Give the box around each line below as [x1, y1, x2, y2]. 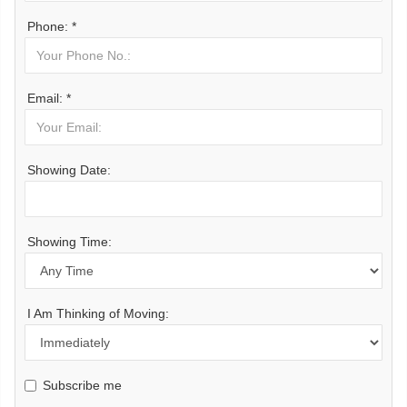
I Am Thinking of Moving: [27, 305, 169, 321]
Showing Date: [27, 162, 111, 177]
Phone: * [27, 18, 76, 34]
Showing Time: [27, 233, 112, 249]
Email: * [27, 90, 71, 105]
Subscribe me [43, 377, 122, 392]
